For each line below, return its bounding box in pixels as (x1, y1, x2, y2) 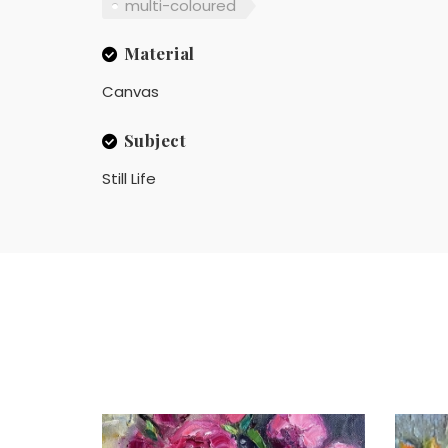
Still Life (102, 167, 156, 189)
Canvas (102, 80, 159, 102)
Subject (123, 128, 186, 151)
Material (123, 41, 195, 64)
